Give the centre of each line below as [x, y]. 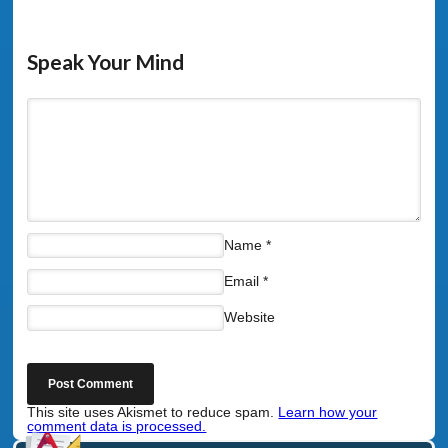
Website [249, 317]
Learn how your [328, 411]
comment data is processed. [117, 425]
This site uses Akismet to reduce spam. [153, 411]
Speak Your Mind [106, 61]
